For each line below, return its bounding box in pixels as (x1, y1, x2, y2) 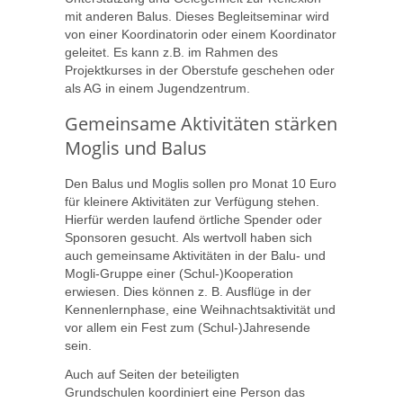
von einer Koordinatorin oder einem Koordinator (65, 27, 336, 42)
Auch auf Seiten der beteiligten (65, 366, 239, 381)
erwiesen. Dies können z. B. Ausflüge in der (65, 284, 311, 300)
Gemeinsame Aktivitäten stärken (65, 112, 337, 137)
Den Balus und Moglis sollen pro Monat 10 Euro (65, 176, 336, 192)
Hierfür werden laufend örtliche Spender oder (65, 212, 322, 228)
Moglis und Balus (65, 136, 207, 161)
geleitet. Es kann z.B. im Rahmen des (65, 45, 278, 60)
